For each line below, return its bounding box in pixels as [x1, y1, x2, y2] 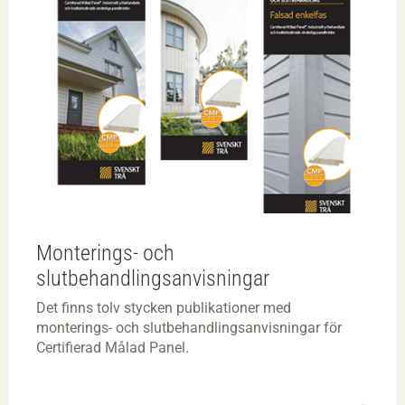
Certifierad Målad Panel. [36, 338, 189, 356]
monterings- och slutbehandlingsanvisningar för [36, 318, 342, 336]
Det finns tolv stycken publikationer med [36, 298, 291, 316]
